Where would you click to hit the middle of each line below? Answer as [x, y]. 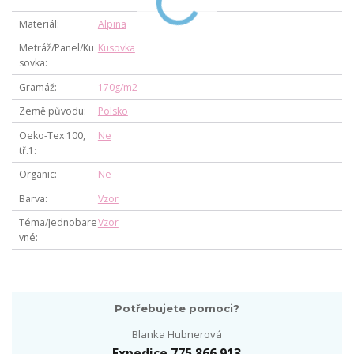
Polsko [113, 111]
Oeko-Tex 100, [52, 135]
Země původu [51, 111]
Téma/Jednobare [58, 223]
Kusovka [116, 48]
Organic [36, 175]
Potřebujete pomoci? [177, 308]
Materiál [38, 24]
